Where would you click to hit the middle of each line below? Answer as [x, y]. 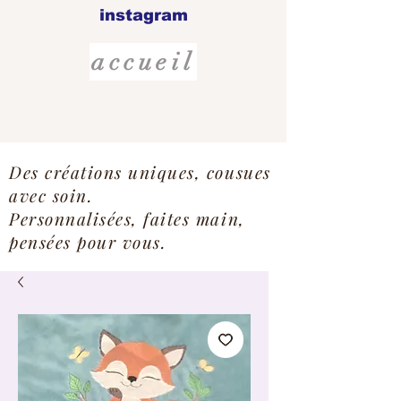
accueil [143, 62]
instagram [143, 15]
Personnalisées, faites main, [127, 218]
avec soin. [51, 195]
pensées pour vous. [88, 242]
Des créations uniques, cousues [140, 172]
